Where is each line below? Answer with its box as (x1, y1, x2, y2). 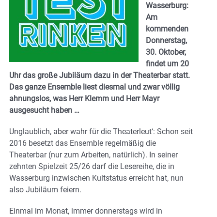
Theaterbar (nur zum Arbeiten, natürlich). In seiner (9, 150, 178, 159)
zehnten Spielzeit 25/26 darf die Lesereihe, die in (9, 161, 174, 171)
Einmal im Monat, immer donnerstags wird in (9, 206, 162, 216)
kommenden (146, 24, 188, 33)
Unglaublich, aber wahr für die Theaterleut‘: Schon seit (9, 126, 193, 136)
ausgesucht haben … (9, 105, 79, 115)
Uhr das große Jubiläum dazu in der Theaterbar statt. (9, 70, 190, 80)
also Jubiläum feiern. (9, 185, 81, 194)
